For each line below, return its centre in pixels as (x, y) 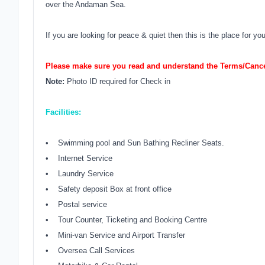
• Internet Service (79, 158)
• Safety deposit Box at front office (109, 189)
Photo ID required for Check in (117, 81)
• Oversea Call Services (90, 251)
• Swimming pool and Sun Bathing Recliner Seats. (135, 143)
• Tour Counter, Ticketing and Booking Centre (126, 220)
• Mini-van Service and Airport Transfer (115, 235)
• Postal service (76, 204)
